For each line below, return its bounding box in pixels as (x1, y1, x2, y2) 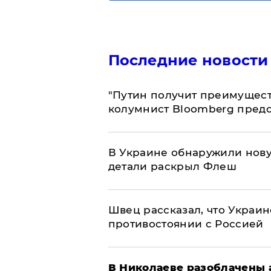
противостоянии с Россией (108, 218, 264, 230)
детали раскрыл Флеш (108, 160, 237, 173)
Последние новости (108, 51, 269, 70)
